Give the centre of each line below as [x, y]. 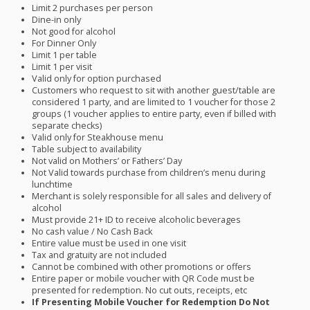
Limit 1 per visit [62, 67]
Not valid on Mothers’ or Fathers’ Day [107, 161]
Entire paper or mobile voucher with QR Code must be [144, 279]
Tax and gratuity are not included [100, 255]
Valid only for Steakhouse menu [98, 138]
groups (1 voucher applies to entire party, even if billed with [154, 114]
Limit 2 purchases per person [93, 8]
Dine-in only [57, 20]
